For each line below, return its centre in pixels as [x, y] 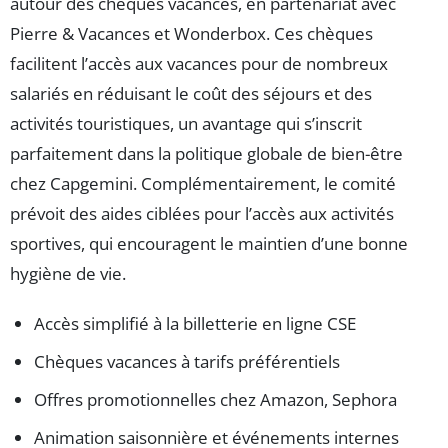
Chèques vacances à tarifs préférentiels [187, 362]
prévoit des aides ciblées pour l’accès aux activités [202, 214]
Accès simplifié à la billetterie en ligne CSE [195, 324]
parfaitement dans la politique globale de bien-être [206, 154]
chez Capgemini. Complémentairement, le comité [203, 184]
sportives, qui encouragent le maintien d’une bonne [209, 244]
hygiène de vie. [68, 274]
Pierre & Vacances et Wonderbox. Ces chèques [191, 34]
